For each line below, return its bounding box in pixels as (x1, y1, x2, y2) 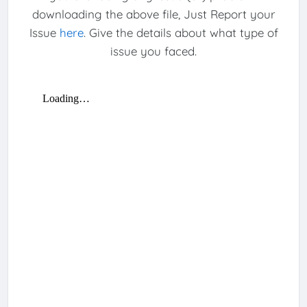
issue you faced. (110, 43, 197, 58)
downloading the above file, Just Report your (32, 6, 275, 21)
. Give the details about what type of (83, 25, 278, 40)
